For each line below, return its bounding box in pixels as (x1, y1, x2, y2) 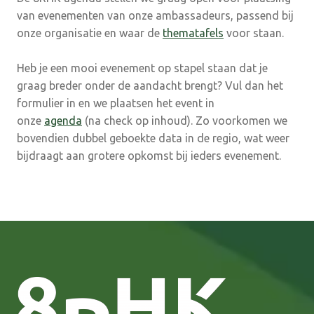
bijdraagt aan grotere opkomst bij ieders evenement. (17, 149, 287, 162)
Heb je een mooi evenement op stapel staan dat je (17, 61, 268, 74)
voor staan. (224, 26, 284, 39)
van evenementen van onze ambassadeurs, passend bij (17, 8, 294, 22)
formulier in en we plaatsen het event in (17, 96, 214, 109)
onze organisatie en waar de (17, 26, 163, 39)
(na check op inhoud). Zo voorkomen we (82, 114, 287, 127)
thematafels (163, 26, 224, 39)
